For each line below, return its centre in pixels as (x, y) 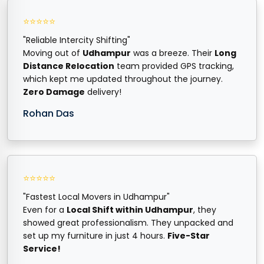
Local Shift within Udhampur (130, 209)
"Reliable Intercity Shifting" (77, 40)
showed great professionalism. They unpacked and (128, 222)
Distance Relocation (69, 66)
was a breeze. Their (173, 53)
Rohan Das (49, 113)
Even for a (45, 209)
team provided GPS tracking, (174, 66)
